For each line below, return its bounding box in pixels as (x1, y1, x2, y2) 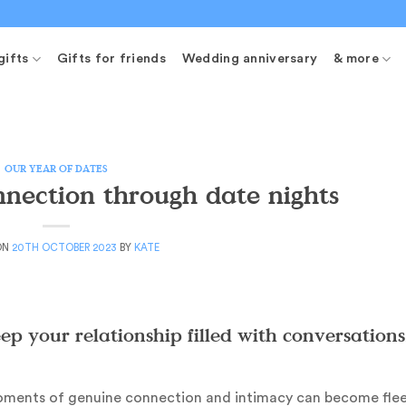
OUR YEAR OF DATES (5, 160, 107, 176)
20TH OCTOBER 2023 (11, 242, 117, 253)
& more (333, 52, 380, 65)
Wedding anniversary (181, 52, 318, 65)
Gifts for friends (56, 52, 166, 65)
